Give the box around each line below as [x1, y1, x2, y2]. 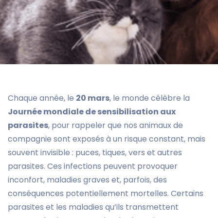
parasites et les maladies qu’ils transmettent [8, 201, 179, 213]
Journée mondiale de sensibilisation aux [8, 106, 176, 117]
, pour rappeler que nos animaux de [48, 120, 183, 131]
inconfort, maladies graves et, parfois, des [8, 174, 167, 185]
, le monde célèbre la [109, 92, 190, 104]
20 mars [76, 92, 109, 104]
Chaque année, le [8, 92, 76, 104]
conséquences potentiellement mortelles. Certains [8, 188, 203, 199]
